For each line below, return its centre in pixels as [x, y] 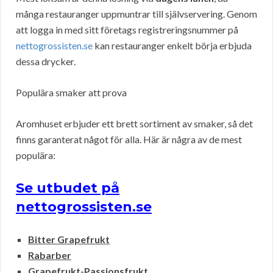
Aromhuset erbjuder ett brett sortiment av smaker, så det [134, 124]
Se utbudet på [68, 188]
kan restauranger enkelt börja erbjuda [172, 46]
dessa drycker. [46, 62]
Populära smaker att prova [71, 93]
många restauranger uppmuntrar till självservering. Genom [136, 14]
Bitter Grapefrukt [69, 239]
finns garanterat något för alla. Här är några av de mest [129, 140]
